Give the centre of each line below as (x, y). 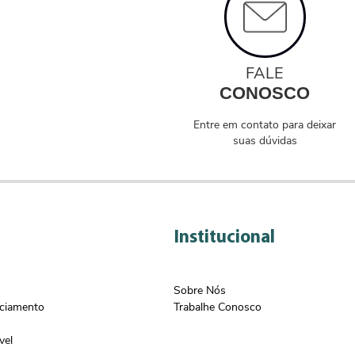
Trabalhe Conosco (218, 307)
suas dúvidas (265, 141)
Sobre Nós (200, 290)
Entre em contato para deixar (265, 125)
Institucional (224, 238)
